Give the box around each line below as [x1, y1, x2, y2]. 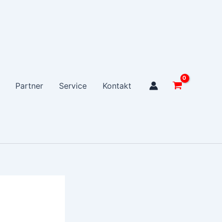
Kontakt [103, 81, 132, 91]
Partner [15, 81, 44, 91]
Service [59, 81, 87, 91]
